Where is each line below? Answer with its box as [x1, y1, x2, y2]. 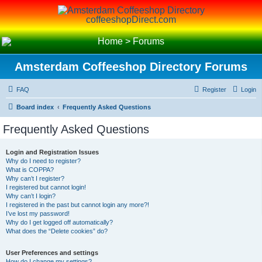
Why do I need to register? [6, 157, 81, 164]
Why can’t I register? [6, 175, 64, 182]
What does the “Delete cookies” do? [6, 227, 108, 235]
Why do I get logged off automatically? [6, 219, 113, 226]
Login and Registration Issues [6, 149, 99, 156]
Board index [16, 104, 54, 111]
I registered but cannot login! [6, 184, 86, 191]
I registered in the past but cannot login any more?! [6, 201, 149, 208]
